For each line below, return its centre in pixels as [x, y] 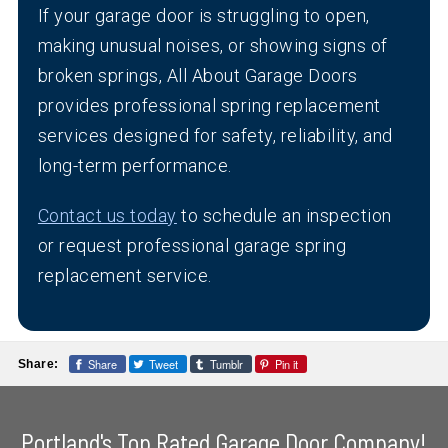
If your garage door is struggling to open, [203, 16]
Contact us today [107, 216]
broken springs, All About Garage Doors [197, 76]
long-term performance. [134, 166]
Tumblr [226, 364]
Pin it [286, 364]
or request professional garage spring [192, 246]
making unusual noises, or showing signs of [212, 46]
